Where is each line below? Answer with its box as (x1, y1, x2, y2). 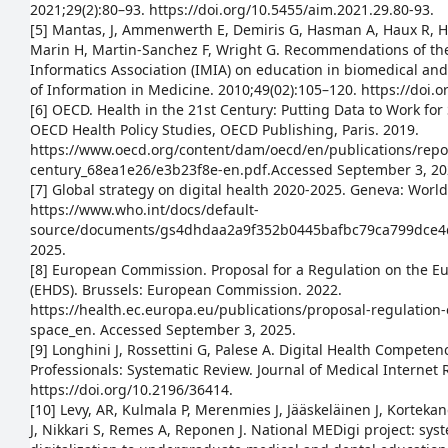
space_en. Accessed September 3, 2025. (30, 320, 296, 339)
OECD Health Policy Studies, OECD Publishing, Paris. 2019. (30, 120, 419, 139)
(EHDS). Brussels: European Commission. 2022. (30, 280, 342, 299)
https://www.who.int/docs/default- (30, 200, 259, 219)
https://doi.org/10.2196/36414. (30, 380, 233, 399)
